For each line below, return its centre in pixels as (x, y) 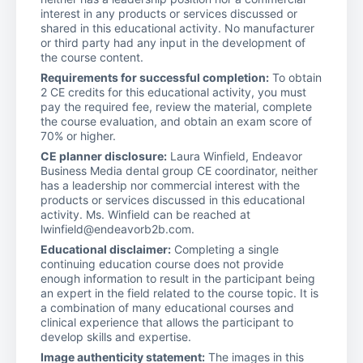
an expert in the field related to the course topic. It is (179, 293)
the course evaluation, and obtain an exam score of (176, 121)
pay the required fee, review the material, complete (176, 106)
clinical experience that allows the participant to (167, 322)
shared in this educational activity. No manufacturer (177, 28)
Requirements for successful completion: (155, 77)
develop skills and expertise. (116, 336)
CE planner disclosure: (104, 156)
